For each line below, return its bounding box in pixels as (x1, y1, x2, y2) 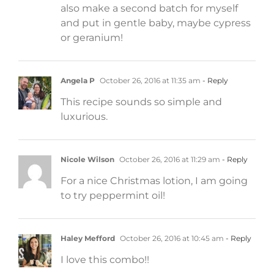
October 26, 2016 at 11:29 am (117, 154, 220, 164)
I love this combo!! (61, 253, 149, 265)
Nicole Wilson (61, 154, 114, 164)
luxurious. (61, 110, 108, 122)
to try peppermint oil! (61, 189, 165, 201)
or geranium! (61, 31, 123, 43)
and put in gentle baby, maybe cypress (61, 17, 251, 29)
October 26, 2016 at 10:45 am (118, 233, 224, 243)
